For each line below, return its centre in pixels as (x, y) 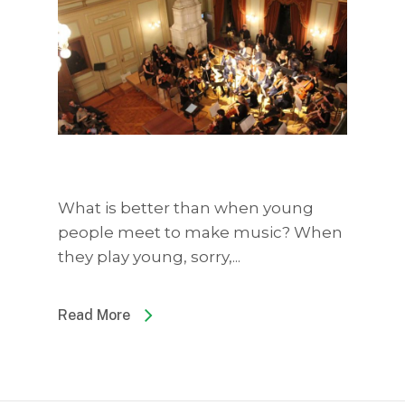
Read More (94, 315)
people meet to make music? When (200, 232)
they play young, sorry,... (149, 256)
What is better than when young (186, 207)
